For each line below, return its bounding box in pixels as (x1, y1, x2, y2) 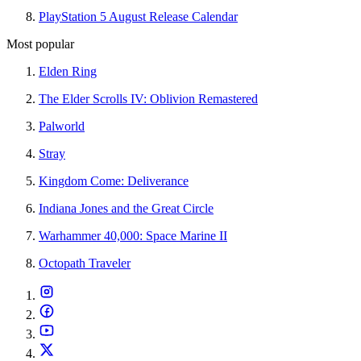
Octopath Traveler (39, 255, 131, 270)
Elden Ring (39, 64, 97, 78)
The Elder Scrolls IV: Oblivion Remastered (39, 91, 258, 106)
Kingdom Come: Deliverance (39, 173, 189, 188)
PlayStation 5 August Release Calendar (39, 9, 238, 23)
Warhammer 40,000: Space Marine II (39, 228, 227, 243)
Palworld (39, 118, 85, 133)
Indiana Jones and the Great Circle (39, 201, 214, 215)
